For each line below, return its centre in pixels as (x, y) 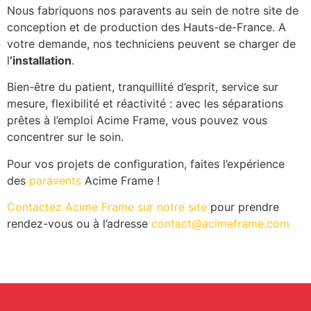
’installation (41, 60)
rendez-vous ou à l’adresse (79, 224)
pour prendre (243, 207)
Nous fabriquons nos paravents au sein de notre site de (153, 10)
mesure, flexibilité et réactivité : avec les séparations (145, 104)
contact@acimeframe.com (220, 224)
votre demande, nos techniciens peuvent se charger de (151, 43)
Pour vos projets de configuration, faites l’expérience (146, 163)
